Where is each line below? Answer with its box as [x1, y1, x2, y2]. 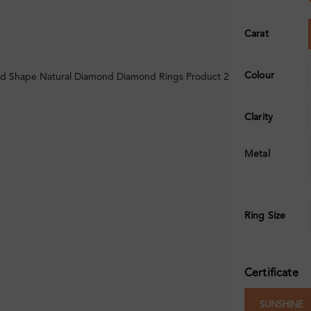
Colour [244, 71, 274, 81]
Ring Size [244, 211, 286, 221]
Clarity [244, 112, 273, 123]
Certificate [244, 268, 299, 280]
